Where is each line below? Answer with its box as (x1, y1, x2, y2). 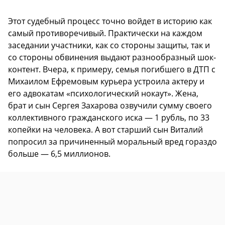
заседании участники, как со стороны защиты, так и (8, 39, 210, 51)
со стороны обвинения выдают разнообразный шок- (8, 51, 216, 63)
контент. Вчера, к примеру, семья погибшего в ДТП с (8, 63, 215, 75)
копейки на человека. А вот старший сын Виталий (8, 124, 203, 135)
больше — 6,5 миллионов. (8, 148, 110, 159)
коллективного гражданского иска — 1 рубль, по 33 (8, 111, 209, 123)
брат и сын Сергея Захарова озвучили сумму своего (8, 99, 212, 111)
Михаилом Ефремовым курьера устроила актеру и (8, 75, 204, 87)
